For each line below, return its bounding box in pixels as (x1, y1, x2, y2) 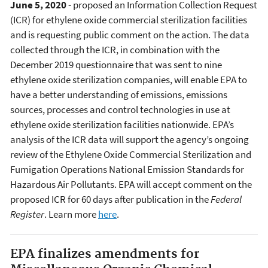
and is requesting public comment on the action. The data (10, 28, 249, 42)
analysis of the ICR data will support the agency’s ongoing (10, 133, 249, 147)
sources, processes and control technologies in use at (10, 103, 230, 117)
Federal (211, 193, 242, 206)
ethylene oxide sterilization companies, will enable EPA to (10, 73, 247, 87)
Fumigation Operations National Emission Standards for (10, 163, 244, 176)
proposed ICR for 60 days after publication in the (10, 193, 211, 206)
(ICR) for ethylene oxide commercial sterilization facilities (10, 13, 247, 27)
